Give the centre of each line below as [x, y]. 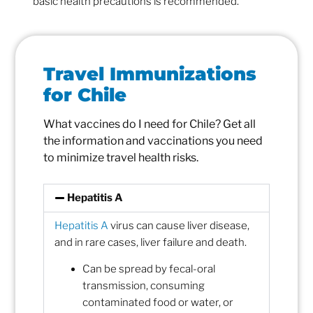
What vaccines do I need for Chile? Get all [150, 124]
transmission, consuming [144, 286]
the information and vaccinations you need [153, 141]
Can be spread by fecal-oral [149, 269]
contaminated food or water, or [158, 303]
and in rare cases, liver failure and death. [151, 243]
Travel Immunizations [150, 74]
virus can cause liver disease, [179, 226]
